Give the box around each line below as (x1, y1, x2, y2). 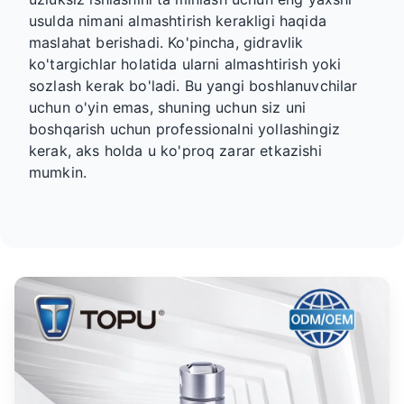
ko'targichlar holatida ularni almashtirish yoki (29, 55, 342, 73)
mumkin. (29, 163, 87, 181)
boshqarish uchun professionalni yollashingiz (29, 120, 341, 138)
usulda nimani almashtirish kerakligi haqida (29, 12, 326, 30)
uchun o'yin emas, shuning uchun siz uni (29, 98, 307, 116)
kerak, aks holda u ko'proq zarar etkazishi (29, 142, 322, 160)
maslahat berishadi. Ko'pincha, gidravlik (29, 33, 304, 51)
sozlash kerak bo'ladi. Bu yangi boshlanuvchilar (29, 77, 358, 95)
